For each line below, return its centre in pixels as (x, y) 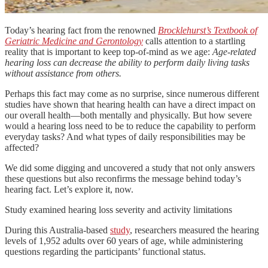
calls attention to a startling (194, 41)
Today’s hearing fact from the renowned (81, 30)
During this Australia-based (57, 230)
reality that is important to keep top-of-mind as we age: (109, 51)
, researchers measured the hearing (194, 230)
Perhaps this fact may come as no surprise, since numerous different (132, 93)
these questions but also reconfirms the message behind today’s (123, 178)
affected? (22, 147)
